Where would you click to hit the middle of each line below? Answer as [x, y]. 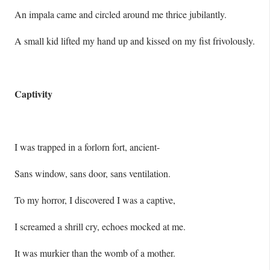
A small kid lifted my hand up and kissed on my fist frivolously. [135, 41]
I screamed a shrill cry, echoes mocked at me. [100, 226]
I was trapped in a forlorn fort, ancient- [87, 147]
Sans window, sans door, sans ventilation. [93, 173]
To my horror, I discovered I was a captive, [95, 200]
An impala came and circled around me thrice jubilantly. [121, 14]
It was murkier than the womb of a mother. [95, 253]
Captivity [33, 94]
